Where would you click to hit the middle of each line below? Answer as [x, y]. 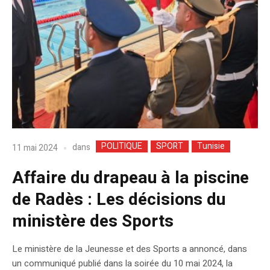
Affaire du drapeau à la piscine [130, 178]
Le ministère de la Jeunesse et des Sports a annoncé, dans [130, 249]
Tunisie [211, 146]
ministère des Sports [93, 222]
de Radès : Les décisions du [119, 200]
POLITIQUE [122, 146]
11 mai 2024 [35, 148]
